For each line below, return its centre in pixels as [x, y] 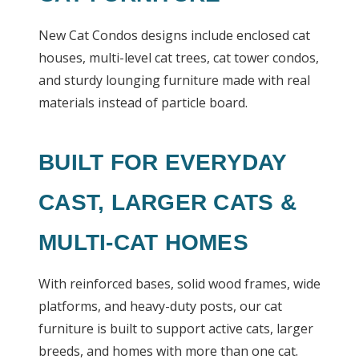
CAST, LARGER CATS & [167, 202]
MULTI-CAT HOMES [143, 242]
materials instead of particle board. [143, 103]
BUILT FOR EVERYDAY [163, 162]
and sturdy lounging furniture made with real [174, 80]
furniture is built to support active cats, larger [176, 329]
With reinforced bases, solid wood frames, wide [179, 284]
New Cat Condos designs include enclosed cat [174, 35]
